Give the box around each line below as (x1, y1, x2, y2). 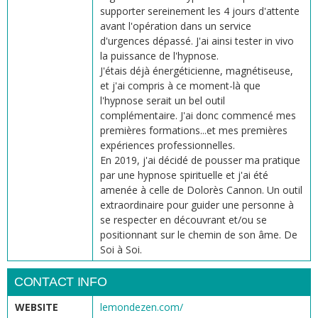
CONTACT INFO (14, 274, 107, 289)
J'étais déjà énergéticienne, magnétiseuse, (100, 63, 293, 77)
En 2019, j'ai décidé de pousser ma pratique (100, 153, 300, 167)
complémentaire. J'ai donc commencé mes (100, 108, 296, 122)
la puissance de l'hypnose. (100, 48, 219, 62)
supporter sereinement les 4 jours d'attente (100, 4, 300, 18)
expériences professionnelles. (100, 138, 235, 152)
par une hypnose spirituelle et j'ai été (100, 168, 268, 182)
